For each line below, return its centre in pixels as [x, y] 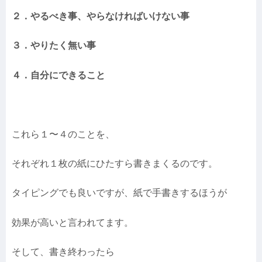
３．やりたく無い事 [54, 46]
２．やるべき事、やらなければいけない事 [101, 16]
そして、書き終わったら [63, 252]
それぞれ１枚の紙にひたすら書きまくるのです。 [115, 164]
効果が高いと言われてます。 [73, 222]
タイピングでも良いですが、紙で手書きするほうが [119, 193]
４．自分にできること [58, 75]
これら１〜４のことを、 [63, 134]
